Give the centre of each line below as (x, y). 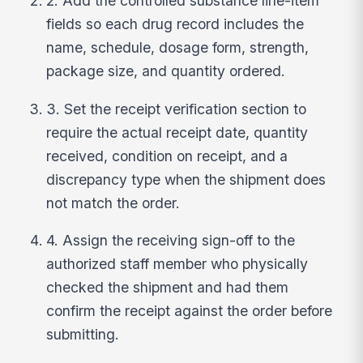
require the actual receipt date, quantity (177, 132)
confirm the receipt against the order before (190, 311)
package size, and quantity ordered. (166, 71)
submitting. (83, 335)
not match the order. (113, 203)
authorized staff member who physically (177, 264)
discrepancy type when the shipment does (186, 179)
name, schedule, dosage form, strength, (178, 48)
